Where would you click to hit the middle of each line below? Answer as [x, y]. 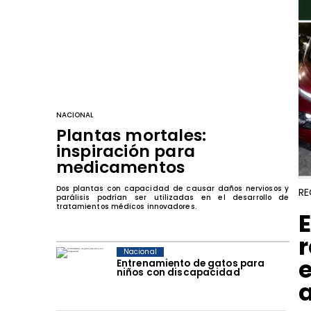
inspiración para [126, 151]
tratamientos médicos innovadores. [126, 207]
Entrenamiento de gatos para [191, 264]
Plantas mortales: [131, 135]
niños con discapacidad [178, 273]
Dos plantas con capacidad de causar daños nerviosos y [173, 189]
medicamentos [120, 167]
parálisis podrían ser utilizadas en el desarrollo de [173, 198]
